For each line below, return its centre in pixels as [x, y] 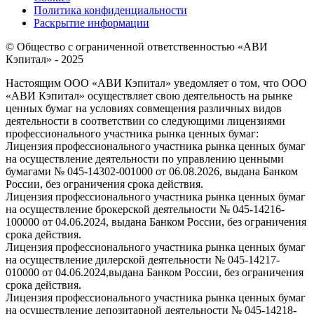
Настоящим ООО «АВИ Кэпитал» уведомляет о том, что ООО [156, 83]
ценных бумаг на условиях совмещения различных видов [144, 109]
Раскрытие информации [91, 23]
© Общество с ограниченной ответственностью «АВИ [137, 47]
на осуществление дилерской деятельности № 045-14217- [143, 260]
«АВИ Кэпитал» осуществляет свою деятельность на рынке [149, 96]
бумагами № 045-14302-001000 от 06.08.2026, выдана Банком [152, 172]
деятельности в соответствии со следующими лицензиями [145, 121]
